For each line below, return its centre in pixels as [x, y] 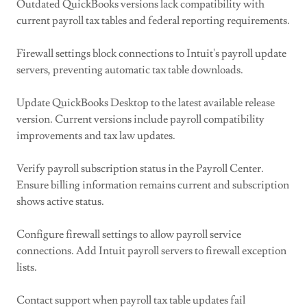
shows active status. [60, 201]
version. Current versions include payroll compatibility [140, 119]
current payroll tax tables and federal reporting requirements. [153, 21]
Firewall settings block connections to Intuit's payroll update [151, 53]
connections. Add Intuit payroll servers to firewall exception [151, 251]
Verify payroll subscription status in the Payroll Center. [140, 169]
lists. [27, 267]
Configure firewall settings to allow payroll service [129, 234]
